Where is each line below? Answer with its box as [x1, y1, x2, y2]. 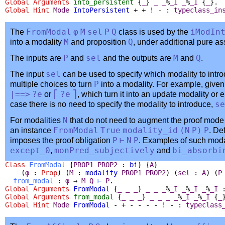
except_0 [10, 146, 50, 155]
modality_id [123, 126, 178, 135]
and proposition [69, 37, 128, 46]
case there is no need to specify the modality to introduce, [10, 99, 215, 108]
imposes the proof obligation [10, 136, 113, 145]
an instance [10, 126, 53, 135]
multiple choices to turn [10, 79, 94, 88]
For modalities [10, 116, 63, 125]
